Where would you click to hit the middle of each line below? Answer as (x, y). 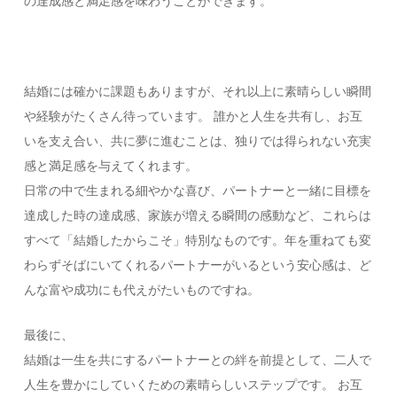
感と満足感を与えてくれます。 (111, 165)
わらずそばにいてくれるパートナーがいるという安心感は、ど (198, 265)
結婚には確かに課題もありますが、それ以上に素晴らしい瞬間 (198, 91)
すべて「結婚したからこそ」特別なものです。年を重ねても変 (198, 240)
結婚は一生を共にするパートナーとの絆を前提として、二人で (198, 359)
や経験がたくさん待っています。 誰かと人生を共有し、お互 (194, 116)
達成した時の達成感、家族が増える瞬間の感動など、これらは (198, 215)
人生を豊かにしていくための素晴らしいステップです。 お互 (194, 384)
